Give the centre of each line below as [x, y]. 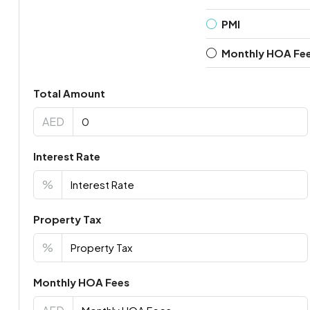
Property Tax [67, 219]
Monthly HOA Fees [81, 282]
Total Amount [69, 93]
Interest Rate [66, 156]
